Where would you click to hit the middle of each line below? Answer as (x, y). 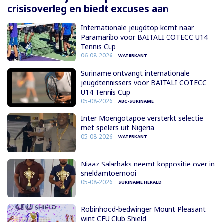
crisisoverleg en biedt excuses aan (88, 9)
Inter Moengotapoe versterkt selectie (142, 118)
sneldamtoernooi (108, 173)
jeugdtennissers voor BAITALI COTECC (143, 82)
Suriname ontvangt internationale (135, 73)
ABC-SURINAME (136, 101)
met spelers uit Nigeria (117, 128)
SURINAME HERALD (140, 182)
